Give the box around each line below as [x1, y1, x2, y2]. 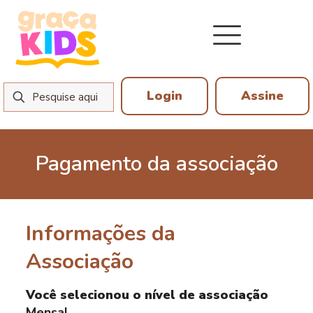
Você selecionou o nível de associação [25, 286, 268, 303]
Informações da [25, 219, 175, 248]
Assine [241, 87, 284, 104]
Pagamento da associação [35, 149, 278, 178]
